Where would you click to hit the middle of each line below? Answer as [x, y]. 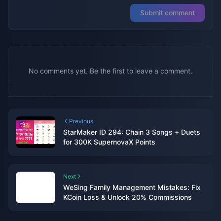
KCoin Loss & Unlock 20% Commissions [128, 197]
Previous [81, 121]
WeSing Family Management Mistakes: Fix [132, 187]
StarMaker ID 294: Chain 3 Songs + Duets [132, 132]
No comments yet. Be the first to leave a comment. [110, 71]
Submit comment [167, 13]
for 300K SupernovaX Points [109, 142]
